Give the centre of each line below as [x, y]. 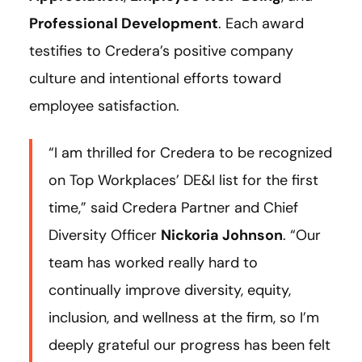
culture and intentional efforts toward [155, 79]
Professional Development [124, 24]
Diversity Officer [105, 236]
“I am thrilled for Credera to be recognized [190, 153]
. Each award [261, 24]
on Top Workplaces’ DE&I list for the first [183, 181]
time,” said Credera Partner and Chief [173, 208]
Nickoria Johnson [222, 236]
